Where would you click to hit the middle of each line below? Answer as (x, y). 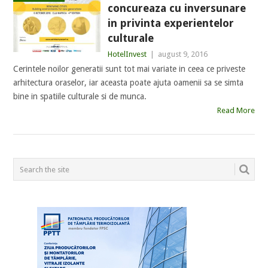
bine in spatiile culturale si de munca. (80, 96)
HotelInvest (127, 54)
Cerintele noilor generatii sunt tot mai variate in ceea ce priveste (130, 69)
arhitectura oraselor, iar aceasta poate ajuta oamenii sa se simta (129, 83)
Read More (236, 110)
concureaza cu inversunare (176, 8)
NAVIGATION (58, 178)
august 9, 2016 (182, 54)
